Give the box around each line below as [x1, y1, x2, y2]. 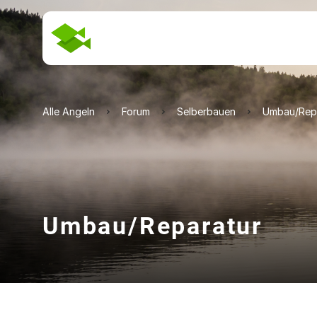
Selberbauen [177, 105, 236, 117]
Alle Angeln [42, 105, 95, 117]
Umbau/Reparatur [42, 212, 263, 240]
